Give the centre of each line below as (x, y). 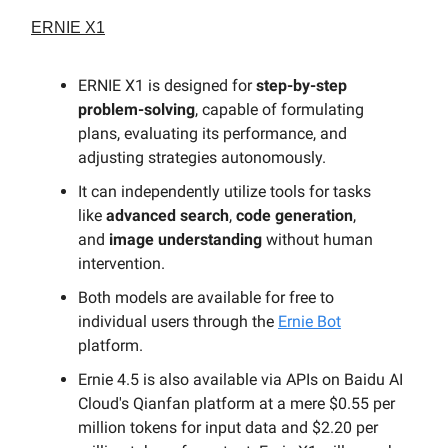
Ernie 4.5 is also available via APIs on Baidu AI (240, 379)
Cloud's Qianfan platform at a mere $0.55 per (236, 403)
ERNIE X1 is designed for (167, 85)
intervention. (121, 263)
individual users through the (178, 321)
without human (317, 239)
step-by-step (301, 85)
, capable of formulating (279, 109)
